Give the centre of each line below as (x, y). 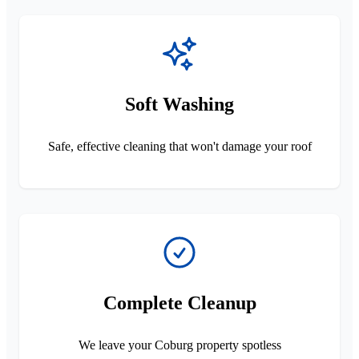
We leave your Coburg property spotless (179, 345)
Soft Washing (179, 104)
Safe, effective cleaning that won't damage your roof (179, 146)
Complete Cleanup (179, 303)
